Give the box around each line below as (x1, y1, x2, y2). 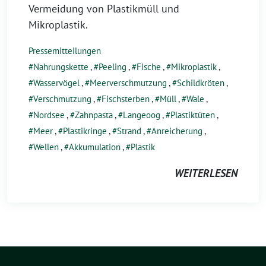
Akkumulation (69, 141, 121, 153)
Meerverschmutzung (90, 77, 167, 88)
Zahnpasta (75, 109, 113, 121)
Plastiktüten (170, 109, 215, 121)
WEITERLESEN (175, 166, 237, 180)
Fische (137, 61, 161, 72)
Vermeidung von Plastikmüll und (28, 2, 179, 15)
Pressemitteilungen (28, 45, 101, 56)
